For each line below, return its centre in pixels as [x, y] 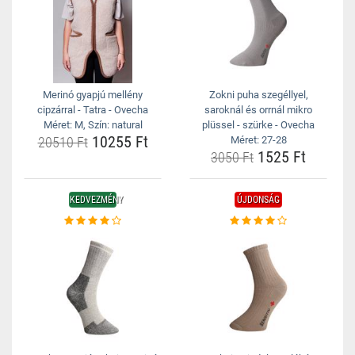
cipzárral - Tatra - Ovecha [93, 110]
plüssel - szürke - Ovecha [258, 125]
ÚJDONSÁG [258, 200]
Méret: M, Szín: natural [93, 125]
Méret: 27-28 [258, 140]
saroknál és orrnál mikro [258, 110]
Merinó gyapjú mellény [93, 95]
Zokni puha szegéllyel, [258, 95]
